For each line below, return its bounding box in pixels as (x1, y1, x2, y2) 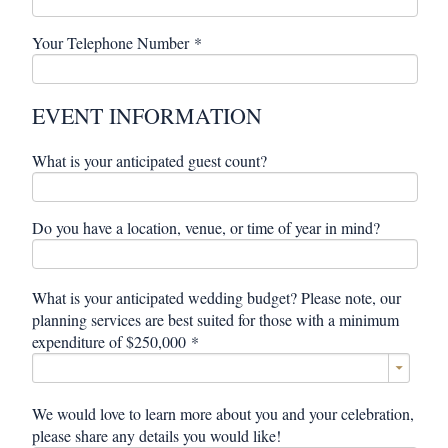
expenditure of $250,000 (32, 331, 187, 352)
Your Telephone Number (32, 32, 190, 53)
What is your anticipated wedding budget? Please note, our (32, 287, 402, 308)
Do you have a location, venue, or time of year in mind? (32, 217, 381, 238)
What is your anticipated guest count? (32, 150, 268, 171)
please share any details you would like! (32, 425, 282, 446)
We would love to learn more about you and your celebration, (32, 403, 415, 424)
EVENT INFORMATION (32, 101, 263, 130)
